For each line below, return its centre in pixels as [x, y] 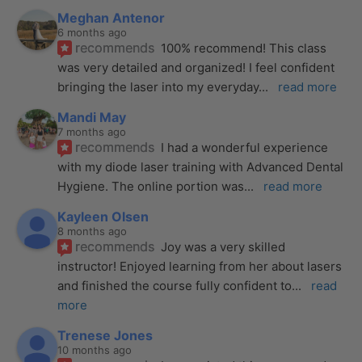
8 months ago [93, 232]
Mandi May [92, 118]
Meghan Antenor [112, 18]
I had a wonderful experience [245, 148]
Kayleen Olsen [103, 217]
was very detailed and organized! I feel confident [196, 68]
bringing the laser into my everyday [158, 87]
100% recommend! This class [244, 48]
